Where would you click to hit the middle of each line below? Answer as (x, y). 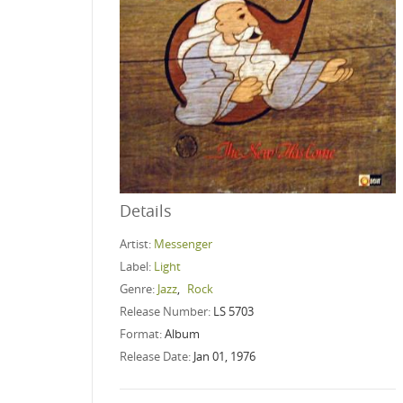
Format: (142, 333)
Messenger (183, 243)
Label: (137, 266)
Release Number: (166, 311)
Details (146, 210)
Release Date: (157, 356)
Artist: (137, 243)
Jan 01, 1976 (224, 356)
